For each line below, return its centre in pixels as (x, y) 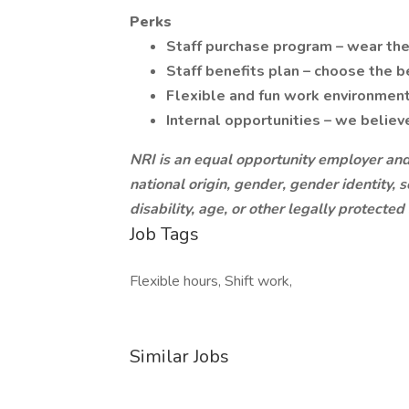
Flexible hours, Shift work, (211, 281)
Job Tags (164, 234)
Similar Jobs (179, 357)
